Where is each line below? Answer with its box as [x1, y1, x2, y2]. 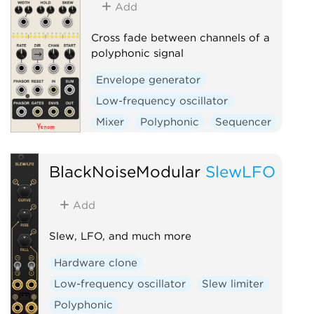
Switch [96, 136, 132, 149]
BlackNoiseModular [48, 161, 200, 181]
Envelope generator [96, 73, 201, 86]
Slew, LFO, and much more [48, 229, 191, 243]
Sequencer [215, 115, 272, 128]
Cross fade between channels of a [90, 31, 270, 44]
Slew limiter [202, 277, 264, 290]
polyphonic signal [90, 46, 184, 60]
